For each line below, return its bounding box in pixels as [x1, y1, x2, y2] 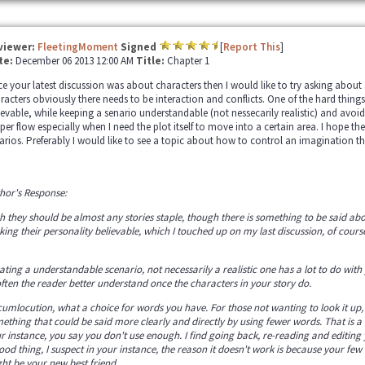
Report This [222, 40, 280, 54]
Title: [135, 54, 167, 68]
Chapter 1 [166, 54, 209, 68]
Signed [120, 40, 156, 54]
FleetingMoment [37, 40, 118, 54]
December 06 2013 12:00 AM [15, 54, 136, 68]
